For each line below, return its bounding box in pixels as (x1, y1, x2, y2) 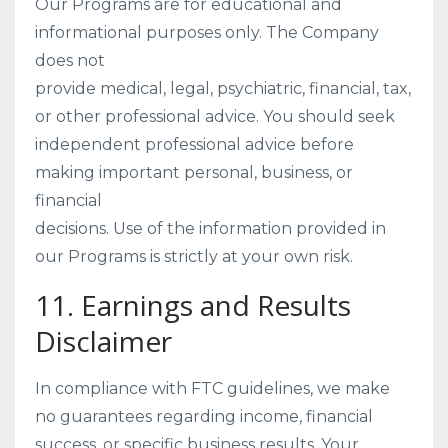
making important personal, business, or (35, 163, 353, 182)
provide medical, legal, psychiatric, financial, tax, (35, 79, 411, 98)
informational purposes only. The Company (35, 23, 379, 42)
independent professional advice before (35, 135, 354, 154)
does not (35, 51, 105, 70)
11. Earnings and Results (35, 286, 351, 324)
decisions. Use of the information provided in (35, 219, 386, 238)
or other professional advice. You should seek (35, 107, 395, 126)
